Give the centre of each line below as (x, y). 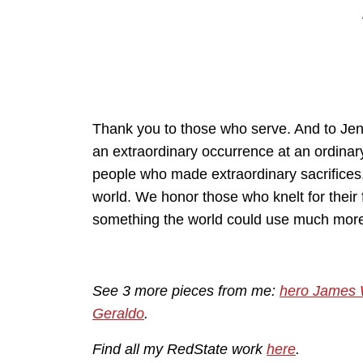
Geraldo (118, 314)
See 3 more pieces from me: (186, 291)
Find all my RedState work (179, 350)
